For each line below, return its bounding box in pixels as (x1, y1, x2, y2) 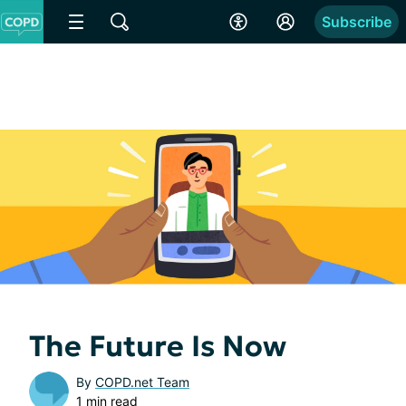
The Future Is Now (29, 327, 286, 364)
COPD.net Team (95, 373, 189, 390)
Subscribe (322, 13, 391, 31)
